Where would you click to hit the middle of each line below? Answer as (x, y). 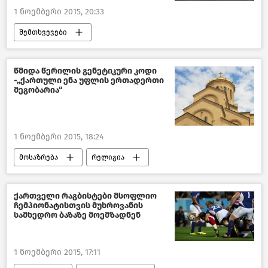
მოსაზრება (39, 157)
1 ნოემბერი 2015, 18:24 (59, 136)
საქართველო (43, 175)
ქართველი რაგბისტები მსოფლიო (85, 196)
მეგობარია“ (38, 90)
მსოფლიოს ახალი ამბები (65, 50)
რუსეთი (158, 50)
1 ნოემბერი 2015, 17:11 (57, 252)
